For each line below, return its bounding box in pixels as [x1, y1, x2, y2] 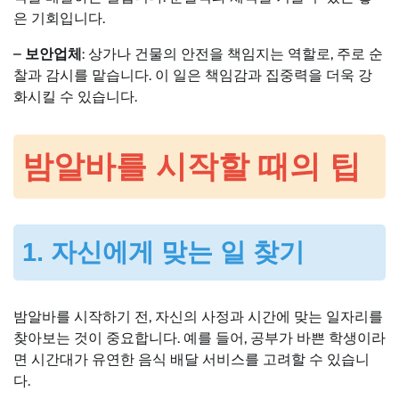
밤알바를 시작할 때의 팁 [22, 148, 361, 183]
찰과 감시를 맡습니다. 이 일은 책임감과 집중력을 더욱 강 [13, 67, 372, 85]
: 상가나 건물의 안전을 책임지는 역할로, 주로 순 [82, 45, 383, 63]
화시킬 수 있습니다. [13, 88, 137, 106]
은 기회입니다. [13, 10, 105, 28]
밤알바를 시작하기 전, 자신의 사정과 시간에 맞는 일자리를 [13, 307, 383, 325]
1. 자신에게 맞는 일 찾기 [22, 237, 305, 266]
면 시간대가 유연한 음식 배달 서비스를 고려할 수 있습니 [13, 350, 370, 368]
